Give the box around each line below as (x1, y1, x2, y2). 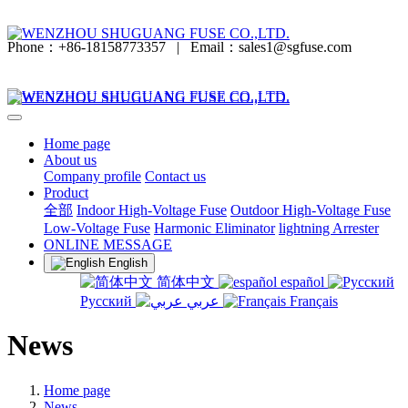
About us (44, 152, 97, 168)
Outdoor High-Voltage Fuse (230, 202, 391, 218)
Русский (80, 293, 136, 309)
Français (286, 293, 338, 309)
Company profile (44, 168, 141, 184)
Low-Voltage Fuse (44, 220, 150, 236)
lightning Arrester (279, 220, 379, 236)
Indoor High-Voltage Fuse (76, 202, 227, 218)
